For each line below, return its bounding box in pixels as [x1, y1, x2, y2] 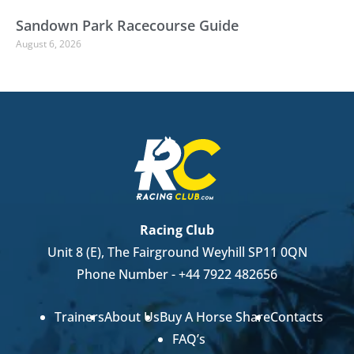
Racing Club [140, 221, 214, 239]
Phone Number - [77, 265, 179, 284]
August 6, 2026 [16, 37, 81, 51]
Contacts [270, 308, 323, 326]
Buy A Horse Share [160, 308, 270, 326]
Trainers [55, 308, 104, 326]
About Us [104, 308, 160, 326]
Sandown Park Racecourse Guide [16, 16, 239, 36]
